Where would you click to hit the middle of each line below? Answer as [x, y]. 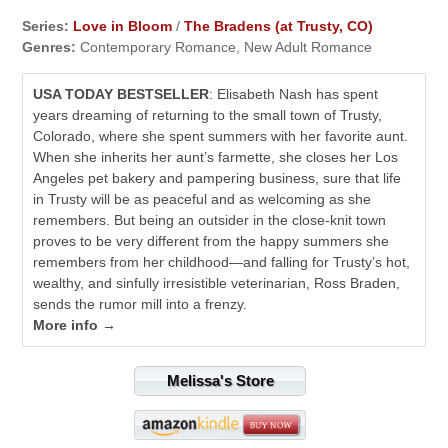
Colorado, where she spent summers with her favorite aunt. [221, 135]
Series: [46, 25]
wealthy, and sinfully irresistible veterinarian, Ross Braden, [217, 282]
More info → [75, 324]
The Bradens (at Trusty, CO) [279, 25]
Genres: [49, 46]
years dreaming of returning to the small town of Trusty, [208, 114]
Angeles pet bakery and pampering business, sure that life [217, 177]
